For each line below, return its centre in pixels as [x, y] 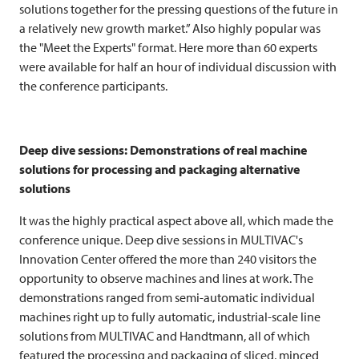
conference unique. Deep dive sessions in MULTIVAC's [161, 239]
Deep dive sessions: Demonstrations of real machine [163, 149]
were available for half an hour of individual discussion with [178, 66]
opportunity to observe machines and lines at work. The [166, 278]
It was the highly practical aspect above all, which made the [176, 220]
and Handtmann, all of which [232, 335]
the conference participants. [93, 85]
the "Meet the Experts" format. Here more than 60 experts [168, 47]
